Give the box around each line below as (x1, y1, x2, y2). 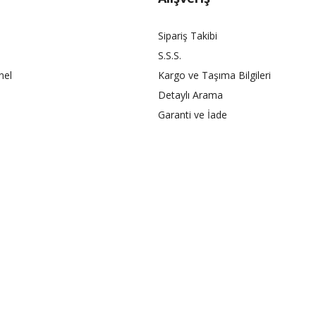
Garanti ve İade (158, 107, 227, 121)
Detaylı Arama (158, 87, 223, 102)
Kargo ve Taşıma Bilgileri (158, 68, 271, 82)
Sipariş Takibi (158, 28, 217, 42)
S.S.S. (158, 48, 181, 62)
